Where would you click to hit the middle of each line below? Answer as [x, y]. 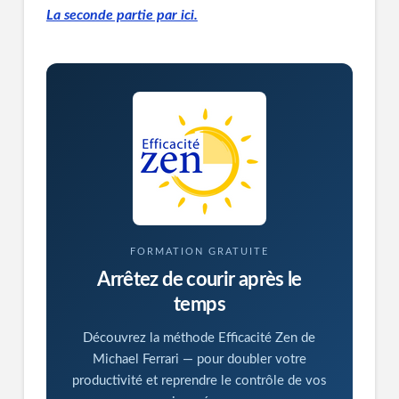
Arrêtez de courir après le [199, 279]
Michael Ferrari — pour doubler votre [199, 359]
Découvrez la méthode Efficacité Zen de [199, 338]
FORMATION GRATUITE [199, 251]
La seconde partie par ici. [122, 15]
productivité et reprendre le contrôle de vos [199, 380]
